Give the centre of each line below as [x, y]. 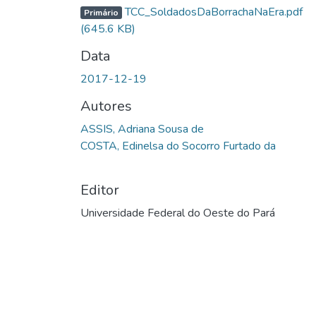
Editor [100, 190]
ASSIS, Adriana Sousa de [142, 129]
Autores [106, 106]
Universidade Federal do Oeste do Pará [178, 213]
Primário [101, 12]
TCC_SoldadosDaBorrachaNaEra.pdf [212, 12]
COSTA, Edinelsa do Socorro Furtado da [178, 146]
